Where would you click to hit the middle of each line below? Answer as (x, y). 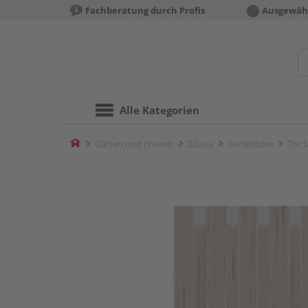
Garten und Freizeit (134, 144)
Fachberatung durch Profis (145, 10)
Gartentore (250, 144)
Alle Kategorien (159, 110)
